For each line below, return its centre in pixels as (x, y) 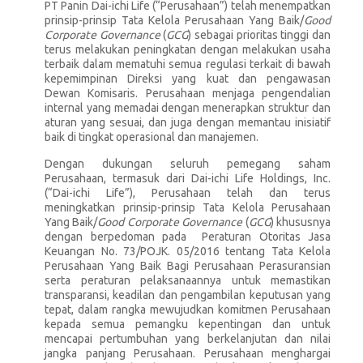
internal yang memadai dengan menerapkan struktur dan (188, 108)
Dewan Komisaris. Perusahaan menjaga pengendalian (188, 93)
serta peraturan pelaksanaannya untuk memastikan (188, 280)
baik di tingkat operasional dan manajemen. (152, 137)
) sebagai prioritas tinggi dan (260, 35)
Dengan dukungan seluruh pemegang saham (188, 164)
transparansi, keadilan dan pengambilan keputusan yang (188, 295)
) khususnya (301, 222)
